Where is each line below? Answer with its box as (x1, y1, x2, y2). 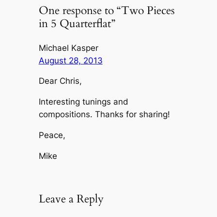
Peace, (38, 130, 65, 140)
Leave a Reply (38, 191, 104, 207)
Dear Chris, (38, 76, 82, 86)
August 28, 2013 (38, 55, 103, 65)
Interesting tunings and (38, 97, 128, 107)
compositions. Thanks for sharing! (38, 109, 170, 120)
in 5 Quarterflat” (38, 16, 115, 31)
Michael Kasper (38, 43, 98, 53)
